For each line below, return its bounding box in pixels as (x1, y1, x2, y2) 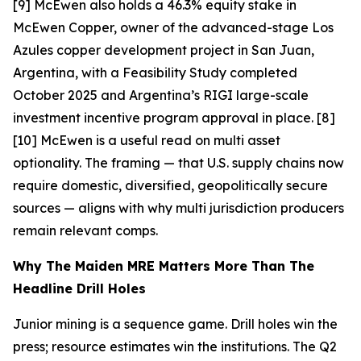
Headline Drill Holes (13, 280, 146, 297)
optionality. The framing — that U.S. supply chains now (13, 155, 344, 172)
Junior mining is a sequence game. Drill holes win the (13, 316, 338, 333)
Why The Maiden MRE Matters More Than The (13, 258, 314, 275)
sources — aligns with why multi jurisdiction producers (13, 200, 344, 217)
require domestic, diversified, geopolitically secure (13, 177, 328, 194)
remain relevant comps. (13, 222, 158, 239)
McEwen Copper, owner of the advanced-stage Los (13, 19, 334, 36)
